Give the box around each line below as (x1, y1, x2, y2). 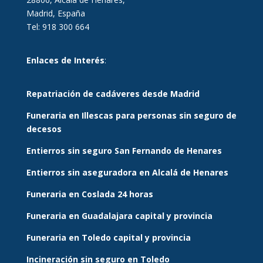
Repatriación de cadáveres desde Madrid (26, 87, 200, 99)
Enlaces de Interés (26, 54, 104, 66)
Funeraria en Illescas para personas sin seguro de (26, 109, 237, 121)
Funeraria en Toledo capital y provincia (26, 231, 191, 243)
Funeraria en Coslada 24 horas (26, 188, 153, 200)
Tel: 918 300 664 (26, 21, 89, 32)
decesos (26, 123, 62, 134)
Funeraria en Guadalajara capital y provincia (26, 210, 213, 221)
